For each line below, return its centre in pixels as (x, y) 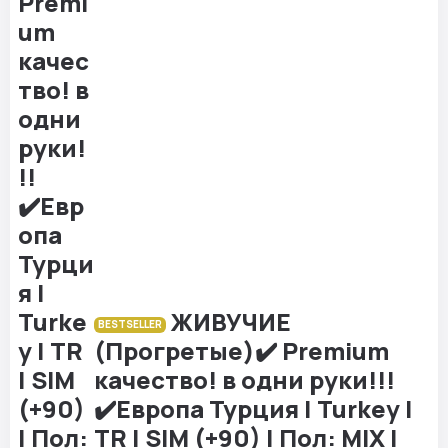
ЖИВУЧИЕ (228, 322)
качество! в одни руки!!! (244, 380)
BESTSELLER (130, 324)
